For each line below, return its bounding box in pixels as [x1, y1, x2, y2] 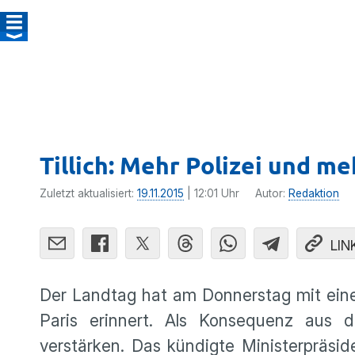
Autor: [255, 187, 288, 200]
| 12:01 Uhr [184, 187, 239, 200]
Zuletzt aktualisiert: [40, 187, 137, 200]
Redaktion [288, 187, 339, 200]
